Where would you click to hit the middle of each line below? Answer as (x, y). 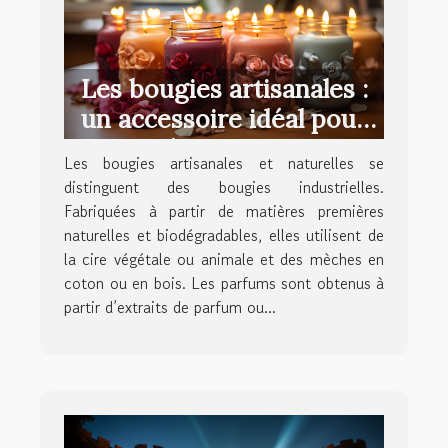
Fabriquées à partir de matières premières (224, 211)
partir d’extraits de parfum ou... (170, 307)
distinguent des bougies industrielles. (224, 187)
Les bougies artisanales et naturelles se (224, 163)
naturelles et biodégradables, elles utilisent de (224, 235)
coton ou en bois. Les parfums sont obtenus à (224, 283)
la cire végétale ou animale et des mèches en (224, 259)
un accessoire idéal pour (224, 119)
